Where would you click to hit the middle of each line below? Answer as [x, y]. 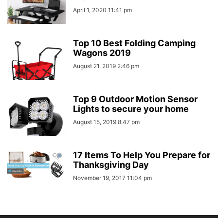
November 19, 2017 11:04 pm [112, 178]
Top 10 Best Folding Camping [134, 43]
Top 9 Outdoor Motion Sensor [135, 99]
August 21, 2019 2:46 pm [106, 66]
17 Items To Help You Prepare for [142, 155]
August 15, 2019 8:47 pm [106, 122]
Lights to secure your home [131, 109]
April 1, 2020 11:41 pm [102, 10]
